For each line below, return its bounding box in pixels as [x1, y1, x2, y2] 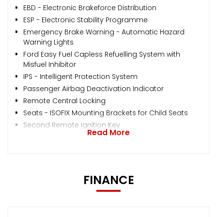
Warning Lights [23, 37, 74, 47]
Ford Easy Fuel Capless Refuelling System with [23, 49, 180, 59]
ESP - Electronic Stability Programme [23, 15, 148, 25]
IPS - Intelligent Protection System [23, 71, 138, 81]
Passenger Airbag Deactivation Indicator [23, 83, 164, 93]
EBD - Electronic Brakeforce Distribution [23, 2, 156, 13]
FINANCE [83, 171, 134, 188]
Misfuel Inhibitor [23, 59, 76, 69]
